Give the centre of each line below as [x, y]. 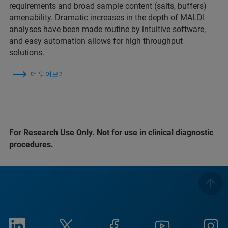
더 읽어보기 [48, 74]
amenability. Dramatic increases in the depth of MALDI [107, 18]
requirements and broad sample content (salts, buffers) [108, 6]
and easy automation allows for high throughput [96, 41]
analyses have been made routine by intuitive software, [107, 30]
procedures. [31, 145]
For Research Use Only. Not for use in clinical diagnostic [111, 133]
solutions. [27, 53]
